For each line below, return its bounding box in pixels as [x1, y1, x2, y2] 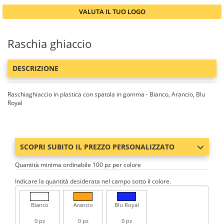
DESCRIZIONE [12, 63, 58, 73]
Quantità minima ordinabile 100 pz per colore [15, 160, 141, 169]
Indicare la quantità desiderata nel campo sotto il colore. [15, 177, 171, 185]
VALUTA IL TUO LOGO [78, 7, 145, 16]
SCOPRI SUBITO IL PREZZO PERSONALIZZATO [20, 142, 174, 151]
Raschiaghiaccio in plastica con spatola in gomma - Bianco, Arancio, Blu [7, 90, 205, 98]
